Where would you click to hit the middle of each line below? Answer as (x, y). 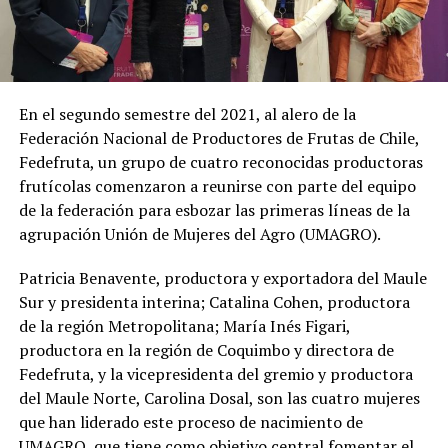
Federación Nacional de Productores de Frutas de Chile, (218, 137)
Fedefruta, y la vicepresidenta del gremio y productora (215, 373)
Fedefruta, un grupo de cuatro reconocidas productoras (220, 161)
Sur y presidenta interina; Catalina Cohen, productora (214, 301)
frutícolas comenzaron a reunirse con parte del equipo (217, 185)
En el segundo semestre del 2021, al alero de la (187, 113)
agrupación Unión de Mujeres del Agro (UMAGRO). (199, 233)
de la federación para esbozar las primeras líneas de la (214, 209)
